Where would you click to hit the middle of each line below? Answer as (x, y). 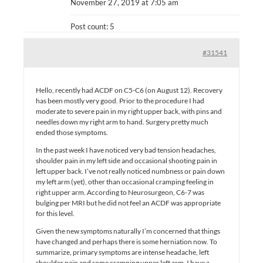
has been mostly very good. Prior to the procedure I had (120, 100)
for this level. (55, 213)
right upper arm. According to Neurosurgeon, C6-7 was (120, 192)
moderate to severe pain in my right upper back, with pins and (129, 111)
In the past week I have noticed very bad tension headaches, (126, 150)
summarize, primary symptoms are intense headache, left (122, 252)
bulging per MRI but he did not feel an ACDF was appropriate (128, 203)
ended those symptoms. (72, 132)
